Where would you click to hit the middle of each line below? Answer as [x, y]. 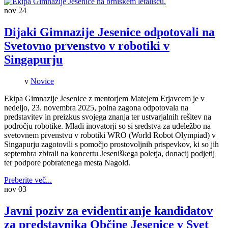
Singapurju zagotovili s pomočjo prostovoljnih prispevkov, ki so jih [111, 144]
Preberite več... [28, 180]
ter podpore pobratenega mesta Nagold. [67, 162]
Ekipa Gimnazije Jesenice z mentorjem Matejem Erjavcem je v [104, 98]
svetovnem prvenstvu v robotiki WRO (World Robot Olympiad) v [110, 135]
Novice [42, 81]
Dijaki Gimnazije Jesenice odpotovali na [109, 32]
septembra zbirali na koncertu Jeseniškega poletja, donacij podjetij [109, 153]
